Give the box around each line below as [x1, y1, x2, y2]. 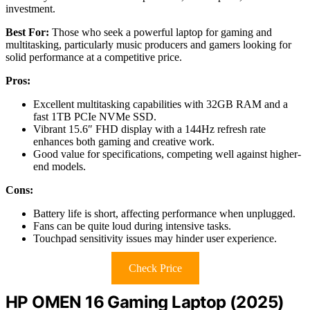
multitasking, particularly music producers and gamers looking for [6, 38, 291, 51]
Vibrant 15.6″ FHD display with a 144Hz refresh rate [33, 122, 266, 135]
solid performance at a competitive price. [6, 51, 182, 63]
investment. [6, 2, 55, 15]
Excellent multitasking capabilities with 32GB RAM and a [33, 98, 288, 110]
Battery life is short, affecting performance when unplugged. [33, 207, 295, 219]
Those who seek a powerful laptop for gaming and [49, 26, 272, 38]
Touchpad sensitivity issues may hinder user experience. [33, 232, 277, 244]
